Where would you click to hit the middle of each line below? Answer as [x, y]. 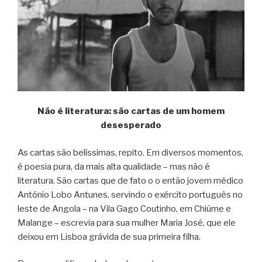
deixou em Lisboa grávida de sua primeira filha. [109, 237]
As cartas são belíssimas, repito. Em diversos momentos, [130, 152]
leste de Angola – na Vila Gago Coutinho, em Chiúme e [124, 208]
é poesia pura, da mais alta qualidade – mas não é [114, 166]
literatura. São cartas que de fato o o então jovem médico [130, 180]
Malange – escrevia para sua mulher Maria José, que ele [127, 223]
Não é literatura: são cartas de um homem [131, 111]
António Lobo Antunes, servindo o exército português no [130, 194]
